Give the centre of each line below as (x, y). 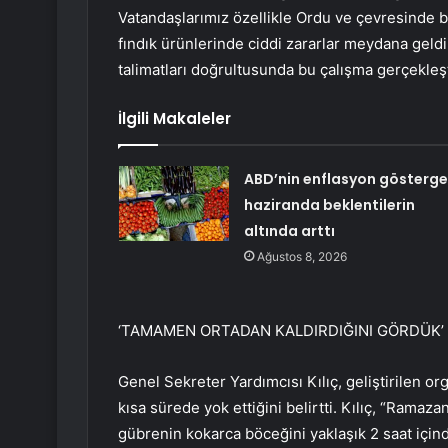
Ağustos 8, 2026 (301, 257)
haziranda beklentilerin (329, 205)
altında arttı (289, 231)
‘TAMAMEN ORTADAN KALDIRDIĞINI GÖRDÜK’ (281, 331)
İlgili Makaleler (174, 119)
